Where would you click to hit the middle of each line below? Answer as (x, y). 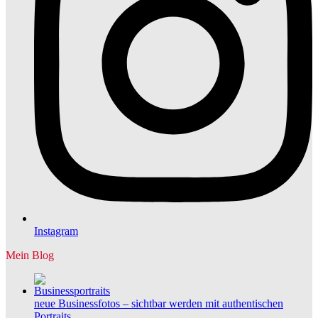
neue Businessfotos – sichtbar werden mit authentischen (159, 303)
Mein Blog (30, 255)
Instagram (56, 231)
